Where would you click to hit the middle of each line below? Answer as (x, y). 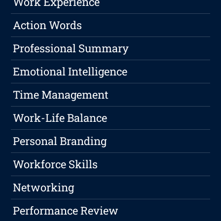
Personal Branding (60, 141)
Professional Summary (71, 48)
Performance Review (66, 211)
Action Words (48, 25)
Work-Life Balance (60, 118)
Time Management (61, 95)
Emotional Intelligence (70, 72)
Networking (44, 187)
